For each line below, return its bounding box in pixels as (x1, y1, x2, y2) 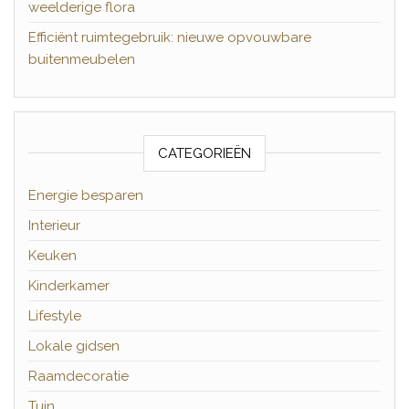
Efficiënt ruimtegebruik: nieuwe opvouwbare (28, 28, 311, 46)
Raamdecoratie (28, 367, 129, 384)
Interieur (28, 216, 80, 234)
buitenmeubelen (28, 50, 135, 68)
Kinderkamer (28, 277, 110, 294)
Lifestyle (28, 307, 81, 324)
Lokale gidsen (28, 337, 120, 354)
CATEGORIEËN (158, 144, 251, 162)
